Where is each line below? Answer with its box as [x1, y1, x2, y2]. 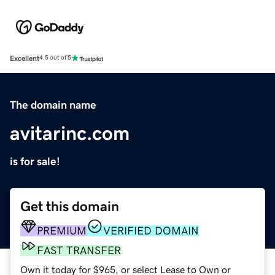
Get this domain [20, 199, 119, 214]
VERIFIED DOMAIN [103, 225, 199, 236]
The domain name [10, 99, 96, 110]
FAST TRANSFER [37, 244, 121, 256]
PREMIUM [37, 225, 87, 236]
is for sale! [10, 155, 60, 167]
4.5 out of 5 [39, 55, 71, 61]
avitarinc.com [10, 123, 130, 143]
